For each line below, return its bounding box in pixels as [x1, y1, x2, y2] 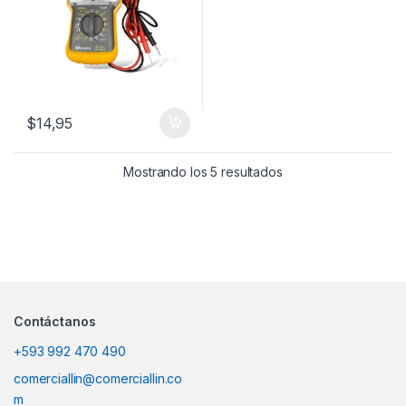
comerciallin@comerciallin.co [14, 371, 183, 387]
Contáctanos [14, 314, 96, 330]
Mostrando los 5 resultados [123, 164, 283, 180]
